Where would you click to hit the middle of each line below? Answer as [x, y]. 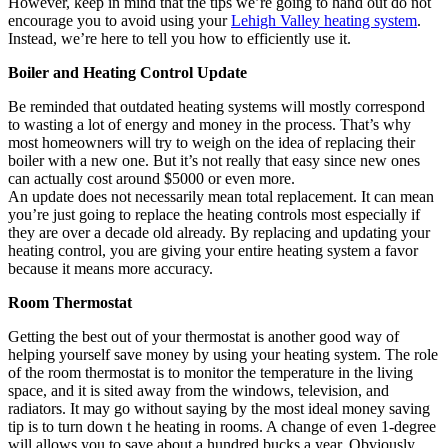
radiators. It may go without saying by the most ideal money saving [219, 408]
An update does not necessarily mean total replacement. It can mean [221, 196]
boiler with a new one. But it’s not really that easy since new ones [214, 160]
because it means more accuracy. [110, 268]
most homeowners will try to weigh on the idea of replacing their [211, 142]
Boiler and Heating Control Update [127, 72]
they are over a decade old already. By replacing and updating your [219, 232]
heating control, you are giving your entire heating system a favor [213, 250]
